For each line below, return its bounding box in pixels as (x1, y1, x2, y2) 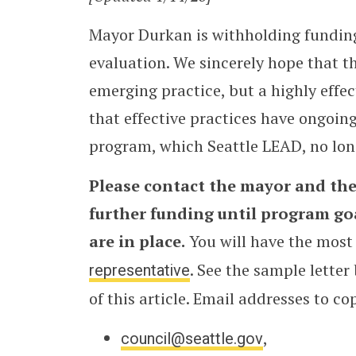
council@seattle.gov (121, 327, 263, 350)
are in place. (89, 230, 185, 253)
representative (89, 259, 190, 283)
